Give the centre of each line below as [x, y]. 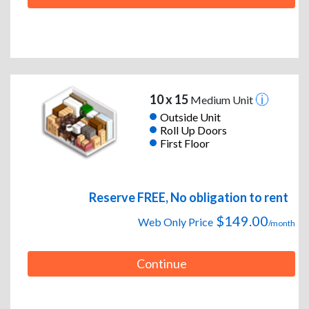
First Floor [185, 143]
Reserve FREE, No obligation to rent [189, 198]
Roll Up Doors [193, 130]
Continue [161, 264]
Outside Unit [190, 117]
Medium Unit [221, 100]
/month [282, 223]
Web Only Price [176, 222]
